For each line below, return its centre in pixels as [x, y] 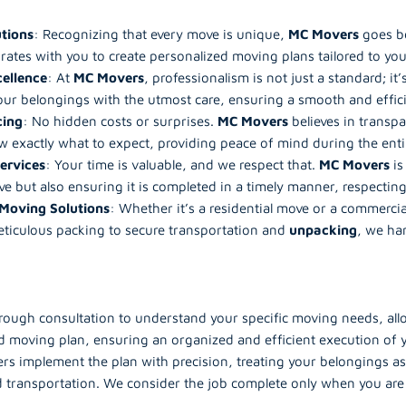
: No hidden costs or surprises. [120, 121]
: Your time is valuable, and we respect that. [182, 164]
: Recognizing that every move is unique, [160, 34]
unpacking [323, 229]
